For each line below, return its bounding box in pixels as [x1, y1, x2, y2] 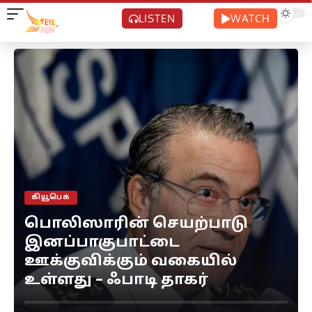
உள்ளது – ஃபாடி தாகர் [24, 272, 208, 290]
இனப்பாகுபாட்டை [24, 234, 180, 252]
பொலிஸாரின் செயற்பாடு [24, 215, 248, 233]
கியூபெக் [31, 193, 70, 202]
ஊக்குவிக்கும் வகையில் [24, 253, 237, 271]
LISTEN [138, 12, 175, 26]
